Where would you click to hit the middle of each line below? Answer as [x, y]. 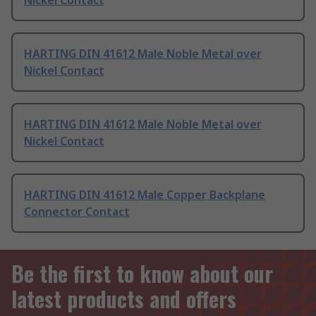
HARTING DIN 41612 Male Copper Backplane [145, 195]
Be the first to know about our [142, 274]
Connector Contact [77, 212]
